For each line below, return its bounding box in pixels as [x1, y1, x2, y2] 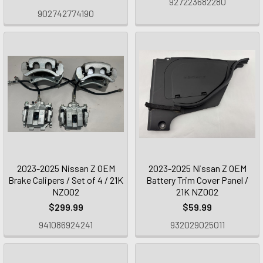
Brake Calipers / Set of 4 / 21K [8, 174, 123, 186]
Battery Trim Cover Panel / [146, 174, 248, 186]
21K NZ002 [176, 186, 218, 197]
